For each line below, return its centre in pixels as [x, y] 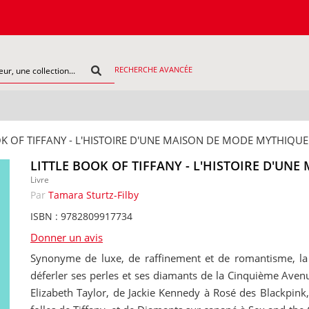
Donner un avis [67, 238]
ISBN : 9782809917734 [81, 216]
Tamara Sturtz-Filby [93, 195]
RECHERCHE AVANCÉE [153, 69]
